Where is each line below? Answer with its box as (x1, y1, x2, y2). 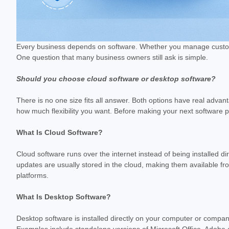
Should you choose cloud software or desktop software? (16, 74, 216, 83)
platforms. (16, 171, 49, 179)
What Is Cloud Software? (16, 128, 103, 136)
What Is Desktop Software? (16, 192, 111, 201)
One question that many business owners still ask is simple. (16, 53, 208, 61)
